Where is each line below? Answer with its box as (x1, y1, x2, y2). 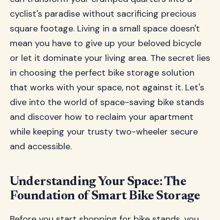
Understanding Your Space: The (10, 176, 187, 189)
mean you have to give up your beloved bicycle (10, 37, 201, 49)
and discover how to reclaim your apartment (10, 111, 193, 123)
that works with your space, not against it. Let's (10, 82, 204, 93)
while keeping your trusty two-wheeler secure (10, 126, 198, 137)
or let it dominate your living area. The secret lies (10, 52, 210, 64)
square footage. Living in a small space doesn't (10, 23, 200, 34)
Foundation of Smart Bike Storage (10, 190, 200, 203)
